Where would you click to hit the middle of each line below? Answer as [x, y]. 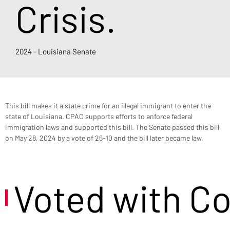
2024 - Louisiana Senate [56, 51]
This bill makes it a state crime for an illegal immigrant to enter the [109, 105]
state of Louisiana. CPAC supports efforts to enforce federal [100, 116]
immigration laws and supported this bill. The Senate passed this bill [113, 127]
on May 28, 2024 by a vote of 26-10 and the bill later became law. [104, 138]
